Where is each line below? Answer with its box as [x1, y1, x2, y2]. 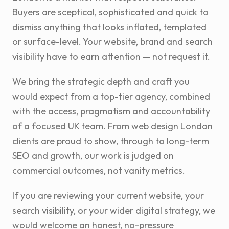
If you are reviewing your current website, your [12, 190, 204, 202]
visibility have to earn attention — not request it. [12, 51, 210, 63]
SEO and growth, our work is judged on [12, 150, 174, 162]
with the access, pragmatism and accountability [12, 105, 210, 118]
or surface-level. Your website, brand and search [12, 36, 213, 48]
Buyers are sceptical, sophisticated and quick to [12, 6, 209, 18]
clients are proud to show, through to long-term [12, 135, 209, 147]
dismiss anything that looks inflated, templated [12, 21, 207, 33]
